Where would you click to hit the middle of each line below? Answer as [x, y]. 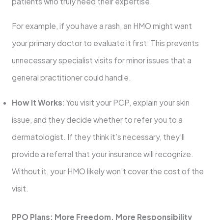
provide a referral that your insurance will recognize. [102, 154]
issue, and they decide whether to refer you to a [97, 119]
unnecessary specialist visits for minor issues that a [101, 60]
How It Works [37, 102]
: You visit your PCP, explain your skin [126, 102]
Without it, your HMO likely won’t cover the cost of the [108, 171]
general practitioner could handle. [71, 78]
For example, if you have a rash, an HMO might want [102, 26]
